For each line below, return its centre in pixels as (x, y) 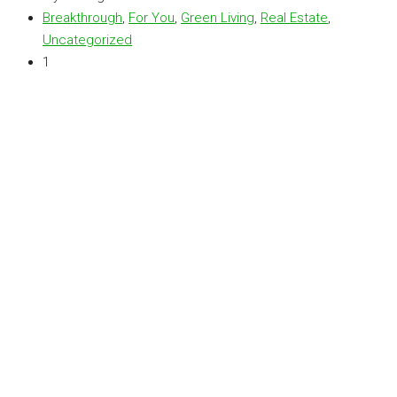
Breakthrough (82, 18)
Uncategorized (87, 40)
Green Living (218, 18)
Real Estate (294, 18)
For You (152, 18)
